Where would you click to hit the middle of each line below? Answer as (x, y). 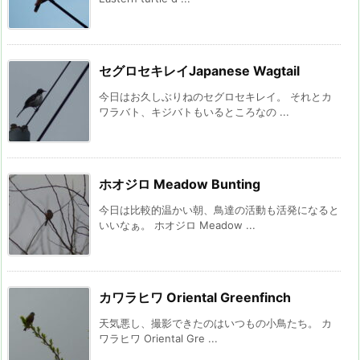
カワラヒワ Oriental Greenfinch (195, 298)
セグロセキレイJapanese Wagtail (199, 71)
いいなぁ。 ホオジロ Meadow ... (177, 225)
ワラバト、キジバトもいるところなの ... (194, 112)
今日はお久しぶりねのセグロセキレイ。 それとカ (215, 97)
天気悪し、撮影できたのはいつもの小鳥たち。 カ (215, 323)
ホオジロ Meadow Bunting (180, 184)
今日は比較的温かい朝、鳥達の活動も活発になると (219, 210)
